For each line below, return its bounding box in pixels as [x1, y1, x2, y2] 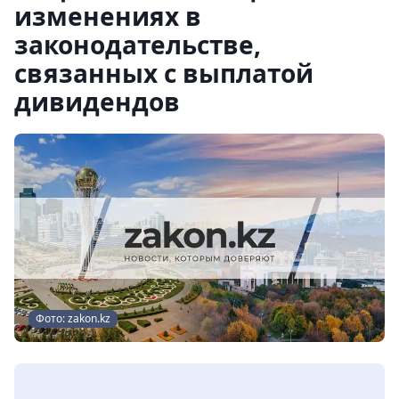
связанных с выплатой [14, 56, 313, 90]
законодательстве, [14, 28, 261, 61]
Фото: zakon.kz [36, 311, 110, 326]
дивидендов [14, 85, 180, 118]
